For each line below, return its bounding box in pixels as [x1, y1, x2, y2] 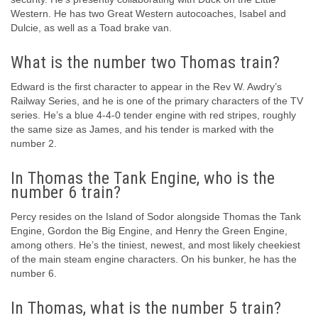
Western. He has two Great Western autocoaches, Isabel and [11, 8, 286, 20]
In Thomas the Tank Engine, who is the [11, 168, 275, 189]
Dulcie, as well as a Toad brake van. [11, 22, 172, 34]
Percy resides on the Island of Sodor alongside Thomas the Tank [11, 211, 301, 223]
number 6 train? [11, 182, 121, 203]
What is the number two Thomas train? [11, 53, 280, 73]
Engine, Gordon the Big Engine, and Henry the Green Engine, [11, 225, 287, 237]
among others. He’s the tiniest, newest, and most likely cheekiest [11, 239, 300, 251]
